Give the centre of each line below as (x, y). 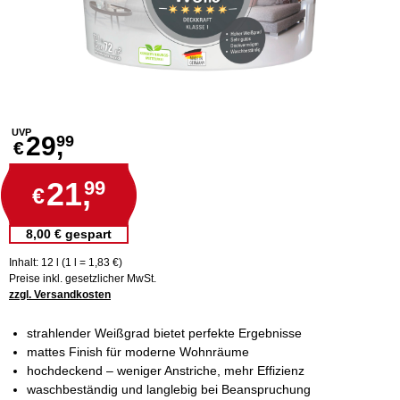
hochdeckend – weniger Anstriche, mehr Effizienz (166, 371)
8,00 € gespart (68, 234)
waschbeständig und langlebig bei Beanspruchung (169, 389)
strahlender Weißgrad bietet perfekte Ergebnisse (164, 333)
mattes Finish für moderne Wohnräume (138, 352)
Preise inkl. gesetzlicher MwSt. (83, 279)
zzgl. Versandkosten (60, 295)
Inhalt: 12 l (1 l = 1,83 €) (66, 262)
